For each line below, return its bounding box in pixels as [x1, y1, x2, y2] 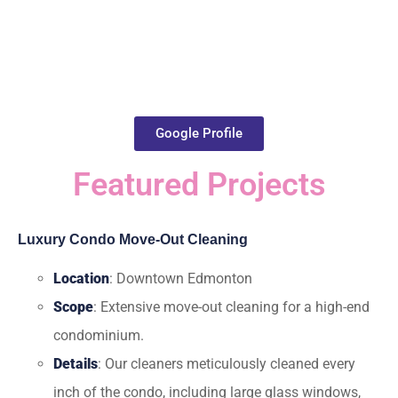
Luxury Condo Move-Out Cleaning [18, 232, 248, 247]
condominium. [53, 327, 144, 344]
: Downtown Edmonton [109, 270, 252, 287]
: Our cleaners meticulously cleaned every [98, 355, 355, 372]
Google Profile [155, 125, 243, 141]
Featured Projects [72, 166, 326, 203]
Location [53, 270, 109, 287]
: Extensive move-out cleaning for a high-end [93, 298, 370, 315]
